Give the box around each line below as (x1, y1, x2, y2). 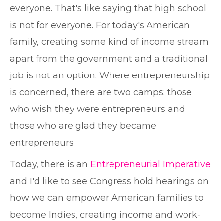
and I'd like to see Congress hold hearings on (10, 176, 209, 186)
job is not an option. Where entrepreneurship (10, 70, 210, 81)
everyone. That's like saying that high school (10, 3, 206, 14)
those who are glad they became (10, 120, 156, 131)
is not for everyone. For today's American (10, 20, 190, 31)
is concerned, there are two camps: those (10, 87, 192, 98)
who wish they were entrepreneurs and (10, 104, 185, 114)
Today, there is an (10, 159, 90, 170)
